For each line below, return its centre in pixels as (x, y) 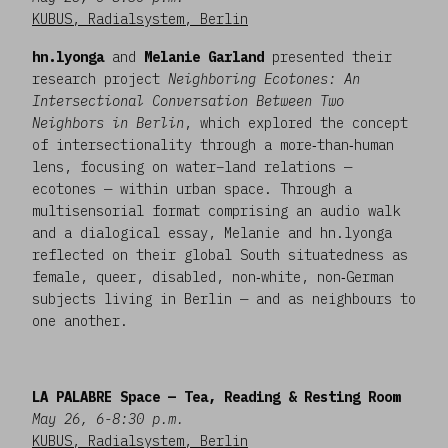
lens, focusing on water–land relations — (192, 166)
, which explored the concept (296, 122)
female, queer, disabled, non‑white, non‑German (213, 276)
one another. (80, 320)
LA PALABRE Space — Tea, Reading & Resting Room (216, 396)
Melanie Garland (204, 56)
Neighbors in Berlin (108, 122)
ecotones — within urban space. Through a (192, 188)
